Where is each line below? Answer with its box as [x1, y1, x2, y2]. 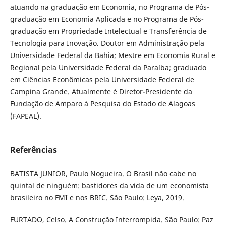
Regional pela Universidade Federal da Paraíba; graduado [10, 63, 206, 73]
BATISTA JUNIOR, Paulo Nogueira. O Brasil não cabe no [10, 168, 196, 179]
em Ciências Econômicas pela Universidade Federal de [10, 75, 194, 85]
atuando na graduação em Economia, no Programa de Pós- [10, 2, 209, 12]
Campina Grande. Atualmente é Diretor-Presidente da [10, 87, 192, 97]
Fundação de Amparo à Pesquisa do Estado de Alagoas [10, 99, 195, 109]
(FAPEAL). [10, 111, 41, 121]
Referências [10, 144, 57, 156]
